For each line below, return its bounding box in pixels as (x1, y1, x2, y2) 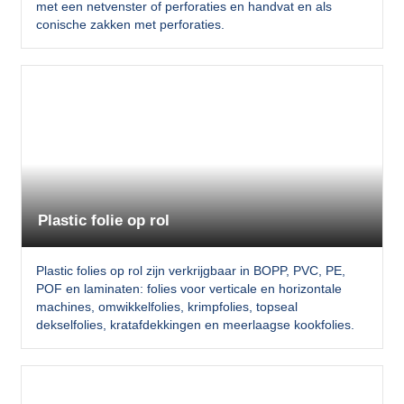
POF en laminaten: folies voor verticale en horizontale (35, 280, 342, 296)
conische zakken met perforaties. (35, 17, 225, 32)
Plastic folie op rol (38, 212, 170, 230)
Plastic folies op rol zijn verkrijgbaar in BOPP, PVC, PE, (35, 262, 345, 278)
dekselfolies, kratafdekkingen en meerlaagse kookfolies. (35, 317, 354, 332)
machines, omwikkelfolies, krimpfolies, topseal (35, 298, 298, 314)
